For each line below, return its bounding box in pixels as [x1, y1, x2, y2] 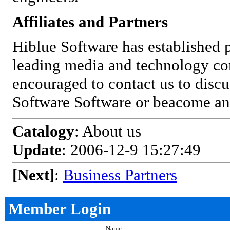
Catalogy [12, 122, 74, 140]
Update [12, 140, 62, 159]
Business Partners [63, 166, 177, 184]
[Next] [12, 166, 54, 184]
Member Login [8, 200, 111, 218]
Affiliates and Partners [12, 12, 168, 31]
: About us [74, 122, 141, 140]
